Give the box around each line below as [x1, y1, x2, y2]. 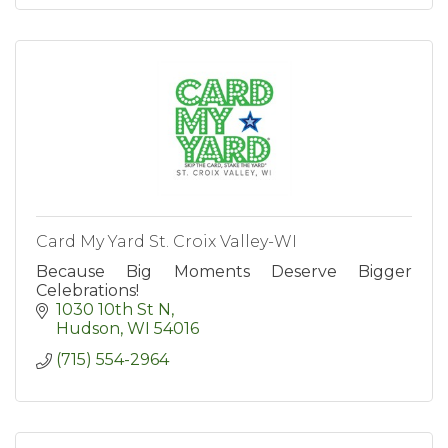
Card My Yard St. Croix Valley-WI [36, 232, 297, 252]
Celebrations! [36, 281, 139, 301]
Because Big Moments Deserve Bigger [36, 262, 412, 282]
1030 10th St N [56, 300, 171, 320]
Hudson [56, 319, 120, 339]
